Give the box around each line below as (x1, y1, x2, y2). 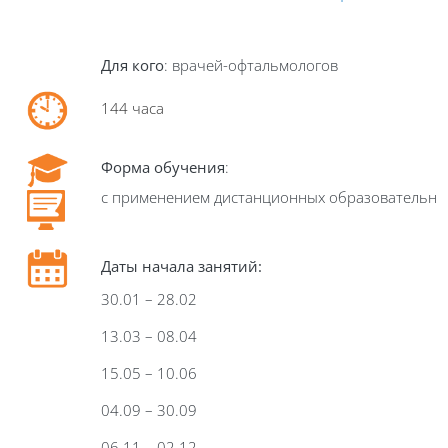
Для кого (101, 55, 164, 75)
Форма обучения (101, 157, 225, 177)
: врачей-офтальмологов (164, 55, 338, 75)
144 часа (101, 98, 164, 118)
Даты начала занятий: (101, 256, 262, 276)
